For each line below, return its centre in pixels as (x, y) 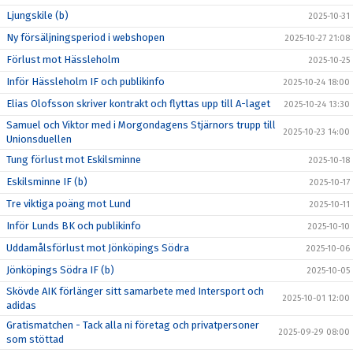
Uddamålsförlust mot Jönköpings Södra (98, 248)
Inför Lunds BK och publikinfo (74, 226)
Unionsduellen (39, 139)
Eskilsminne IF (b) (47, 182)
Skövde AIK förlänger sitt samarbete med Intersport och (135, 292)
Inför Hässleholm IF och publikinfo (85, 82)
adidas (21, 306)
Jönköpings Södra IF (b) (60, 270)
